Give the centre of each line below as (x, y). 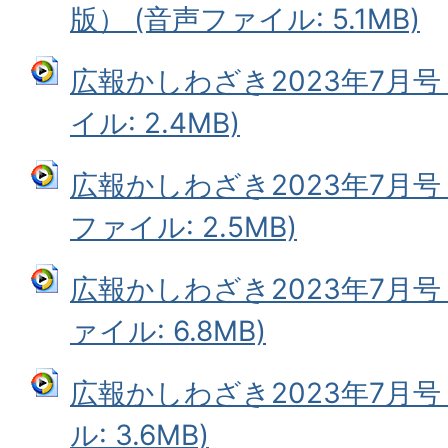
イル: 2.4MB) (155, 122)
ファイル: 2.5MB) (183, 226)
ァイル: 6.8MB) (168, 330)
